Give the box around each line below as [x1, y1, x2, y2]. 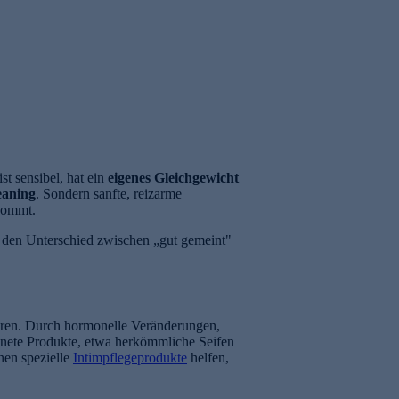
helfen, [187, 349, 229, 365]
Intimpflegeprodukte [73, 349, 187, 365]
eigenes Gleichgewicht [108, 170, 239, 186]
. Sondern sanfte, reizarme [36, 186, 182, 202]
